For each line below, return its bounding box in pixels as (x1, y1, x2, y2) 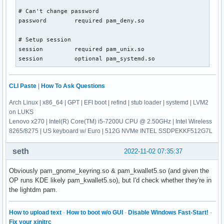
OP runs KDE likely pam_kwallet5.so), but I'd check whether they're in (9, 176, 211, 184)
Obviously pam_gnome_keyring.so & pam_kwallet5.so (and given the (9, 167, 209, 175)
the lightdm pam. (9, 186, 57, 194)
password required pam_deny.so (18, 17, 145, 24)
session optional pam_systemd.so (18, 55, 155, 62)
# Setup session (18, 36, 71, 43)
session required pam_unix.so (18, 46, 145, 52)
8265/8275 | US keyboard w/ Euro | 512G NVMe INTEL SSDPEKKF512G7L (9, 127, 212, 135)
